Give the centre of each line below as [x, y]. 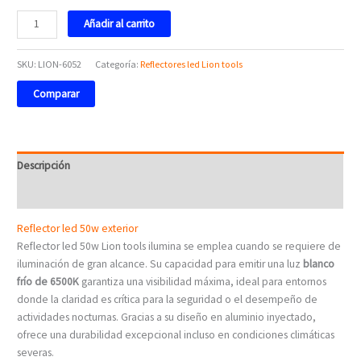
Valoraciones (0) [54, 194]
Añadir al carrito [120, 23]
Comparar [56, 94]
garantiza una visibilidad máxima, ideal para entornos [203, 282]
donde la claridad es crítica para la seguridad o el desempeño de [168, 300]
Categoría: [118, 64]
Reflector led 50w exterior [78, 229]
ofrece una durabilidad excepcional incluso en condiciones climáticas [176, 335]
